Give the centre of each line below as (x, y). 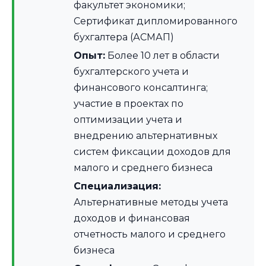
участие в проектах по (129, 104)
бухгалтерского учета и (131, 72)
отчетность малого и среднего (150, 235)
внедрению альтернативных (145, 136)
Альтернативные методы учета (151, 202)
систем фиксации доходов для (152, 152)
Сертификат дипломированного (156, 21)
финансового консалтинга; (141, 88)
